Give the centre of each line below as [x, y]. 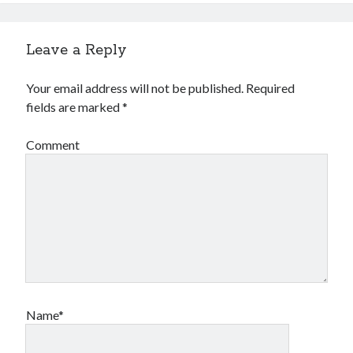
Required [271, 88]
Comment [53, 145]
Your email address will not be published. [135, 88]
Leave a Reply [77, 51]
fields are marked [74, 107]
